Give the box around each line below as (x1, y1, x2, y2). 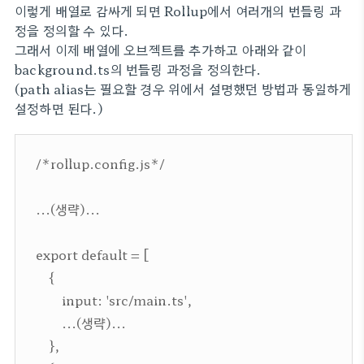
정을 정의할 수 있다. (15, 20, 129, 40)
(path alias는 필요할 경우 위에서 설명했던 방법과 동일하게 (15, 79, 352, 98)
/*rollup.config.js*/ (36, 154, 165, 173)
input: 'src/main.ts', (36, 290, 192, 310)
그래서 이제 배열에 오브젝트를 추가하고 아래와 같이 (15, 40, 307, 59)
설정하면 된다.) (15, 98, 103, 118)
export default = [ (36, 245, 149, 264)
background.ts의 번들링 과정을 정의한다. (15, 59, 262, 79)
